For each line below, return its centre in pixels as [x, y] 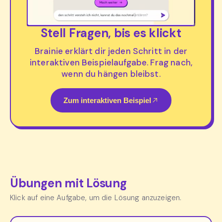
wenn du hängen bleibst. [111, 74]
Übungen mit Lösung [68, 183]
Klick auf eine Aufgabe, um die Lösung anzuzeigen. [96, 197]
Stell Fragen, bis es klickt [111, 33]
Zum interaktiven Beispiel [107, 100]
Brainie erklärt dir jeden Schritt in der [111, 51]
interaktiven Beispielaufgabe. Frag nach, [111, 62]
